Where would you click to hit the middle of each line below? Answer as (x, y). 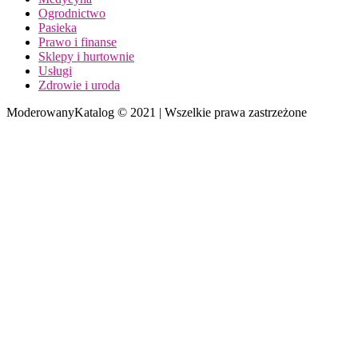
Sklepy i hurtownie (86, 57)
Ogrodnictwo (72, 14)
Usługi (55, 71)
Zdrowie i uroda (79, 86)
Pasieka (58, 28)
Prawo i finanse (78, 42)
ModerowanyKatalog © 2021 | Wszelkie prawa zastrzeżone (157, 113)
